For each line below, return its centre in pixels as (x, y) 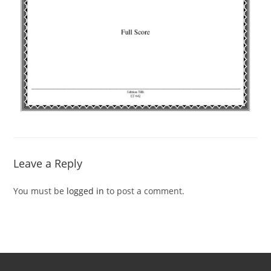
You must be (40, 191)
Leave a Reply (48, 164)
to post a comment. (145, 191)
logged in (86, 191)
